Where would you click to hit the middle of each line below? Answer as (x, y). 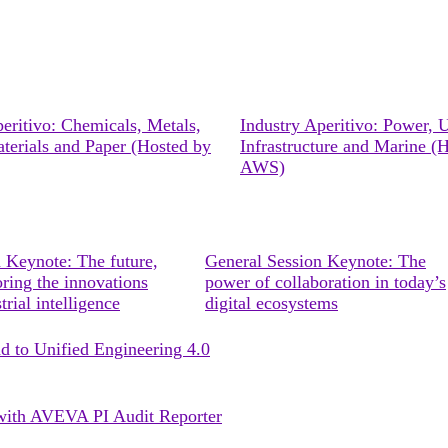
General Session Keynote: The (315, 261)
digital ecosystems (271, 303)
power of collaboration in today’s (325, 282)
